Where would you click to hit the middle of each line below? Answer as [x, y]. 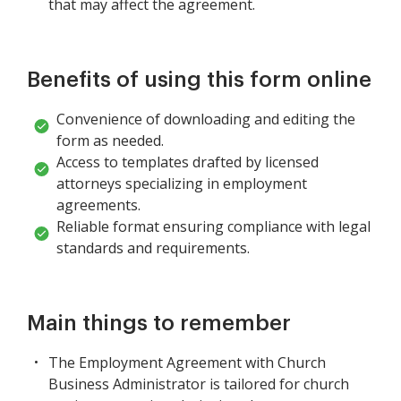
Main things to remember [159, 324]
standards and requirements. [153, 248]
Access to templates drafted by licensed [188, 162]
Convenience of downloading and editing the [206, 119]
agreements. [98, 205]
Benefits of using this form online [199, 80]
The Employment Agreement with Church [187, 363]
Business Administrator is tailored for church [199, 384]
